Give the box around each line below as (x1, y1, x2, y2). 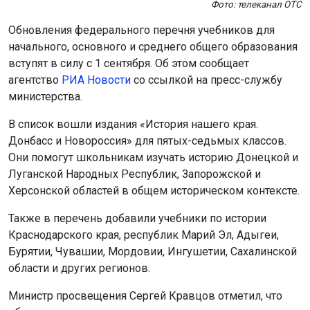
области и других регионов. (8, 262, 150, 275)
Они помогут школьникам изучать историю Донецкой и (8, 151, 298, 164)
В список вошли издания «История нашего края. (8, 118, 258, 131)
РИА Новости (62, 73, 131, 86)
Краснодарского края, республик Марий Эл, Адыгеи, (8, 228, 279, 241)
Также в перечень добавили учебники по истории (8, 212, 266, 225)
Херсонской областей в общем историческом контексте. (8, 184, 300, 197)
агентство (8, 73, 62, 86)
